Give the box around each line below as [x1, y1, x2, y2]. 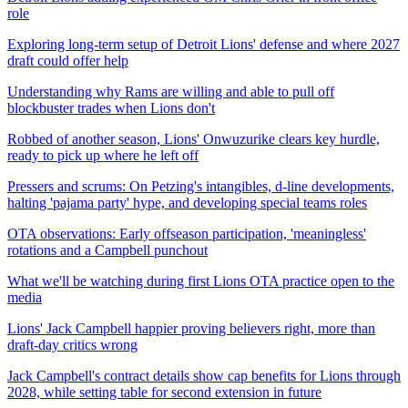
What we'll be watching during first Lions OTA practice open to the [7, 272, 394, 289]
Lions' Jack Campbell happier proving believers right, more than [7, 320, 375, 336]
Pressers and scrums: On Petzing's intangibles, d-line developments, [7, 178, 394, 194]
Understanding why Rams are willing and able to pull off [7, 83, 334, 99]
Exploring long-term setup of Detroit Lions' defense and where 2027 [7, 36, 400, 52]
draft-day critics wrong [7, 336, 138, 352]
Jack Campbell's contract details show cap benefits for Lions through [7, 367, 401, 383]
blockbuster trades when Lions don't [7, 99, 215, 116]
